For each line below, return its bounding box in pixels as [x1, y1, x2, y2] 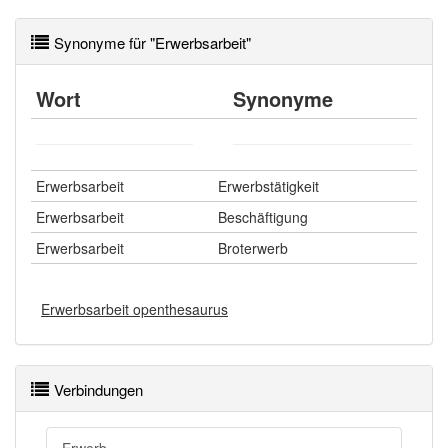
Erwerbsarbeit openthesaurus [41, 299, 228, 319]
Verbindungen [54, 379, 143, 400]
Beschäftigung [218, 207, 308, 227]
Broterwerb [218, 238, 288, 258]
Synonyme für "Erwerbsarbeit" [54, 32, 251, 53]
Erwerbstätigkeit [218, 176, 319, 196]
